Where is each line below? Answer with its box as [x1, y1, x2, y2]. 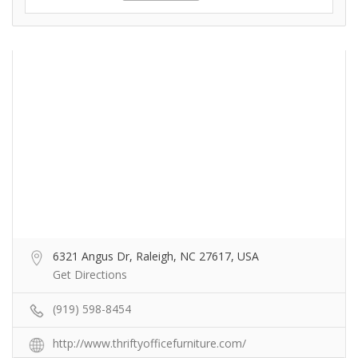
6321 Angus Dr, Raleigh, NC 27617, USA [53, 249, 259, 265]
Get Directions [53, 267, 127, 283]
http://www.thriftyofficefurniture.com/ [53, 336, 246, 352]
